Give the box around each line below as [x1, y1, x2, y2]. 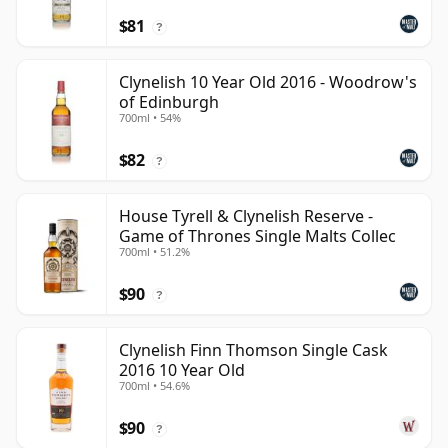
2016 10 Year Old [119, 359, 245, 382]
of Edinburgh [119, 91, 219, 114]
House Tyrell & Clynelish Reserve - [119, 205, 373, 228]
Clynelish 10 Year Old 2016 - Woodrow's [119, 71, 417, 94]
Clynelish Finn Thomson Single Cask [119, 339, 388, 362]
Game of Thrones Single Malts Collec [119, 225, 396, 248]
